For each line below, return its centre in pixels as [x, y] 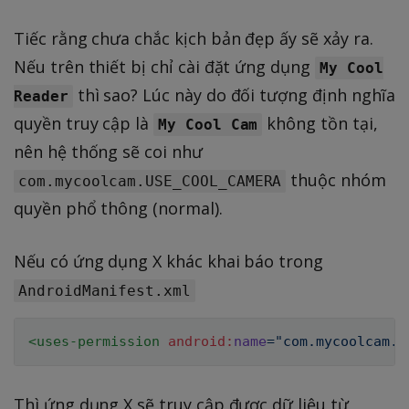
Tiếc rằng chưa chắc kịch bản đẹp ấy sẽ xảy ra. [194, 38]
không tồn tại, [320, 123]
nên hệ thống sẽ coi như [108, 151]
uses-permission [98, 341]
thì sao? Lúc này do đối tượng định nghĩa [234, 94]
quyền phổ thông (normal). [118, 208]
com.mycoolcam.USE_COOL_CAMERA [150, 181]
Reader [41, 96]
